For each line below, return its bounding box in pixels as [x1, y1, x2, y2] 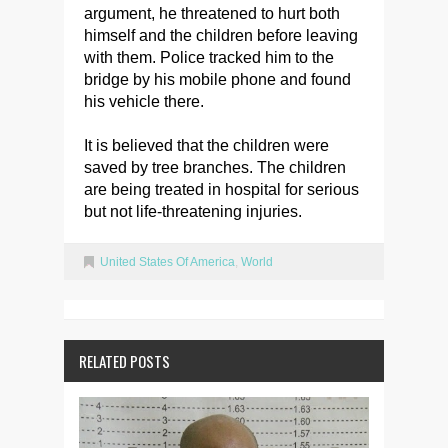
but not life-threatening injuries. [84, 202, 302, 220]
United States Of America [100, 254, 235, 269]
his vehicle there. [84, 92, 204, 110]
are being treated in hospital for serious [84, 180, 359, 198]
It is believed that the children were [84, 136, 329, 154]
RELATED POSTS [79, 349, 170, 372]
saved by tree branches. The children [84, 158, 346, 176]
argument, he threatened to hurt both [84, 4, 340, 22]
